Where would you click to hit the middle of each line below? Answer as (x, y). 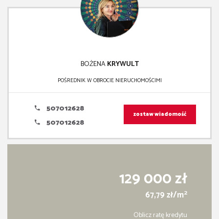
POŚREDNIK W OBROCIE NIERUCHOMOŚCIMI (109, 81)
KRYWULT (123, 64)
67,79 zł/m (164, 196)
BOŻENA (94, 64)
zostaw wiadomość (160, 115)
